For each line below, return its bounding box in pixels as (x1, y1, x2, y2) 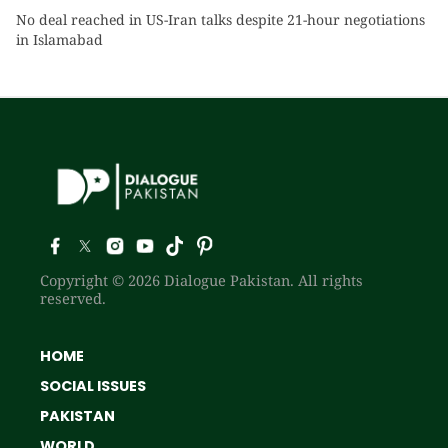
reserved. (40, 287, 106, 308)
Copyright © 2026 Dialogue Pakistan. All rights (40, 269, 363, 290)
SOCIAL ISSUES (40, 375, 146, 396)
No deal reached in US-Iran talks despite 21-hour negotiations (16, 10, 425, 30)
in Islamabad (16, 30, 103, 50)
